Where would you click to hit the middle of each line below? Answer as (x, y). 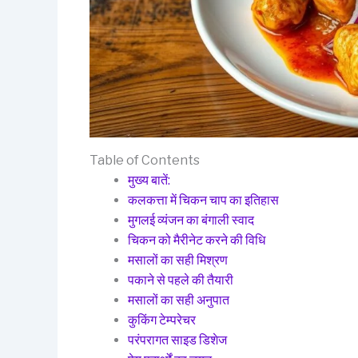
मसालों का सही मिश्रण (178, 260)
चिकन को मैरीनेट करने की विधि (197, 240)
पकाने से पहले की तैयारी (181, 280)
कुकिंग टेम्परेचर (162, 320)
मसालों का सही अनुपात (179, 300)
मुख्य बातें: (149, 180)
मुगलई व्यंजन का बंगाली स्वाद (191, 220)
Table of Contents (145, 160)
